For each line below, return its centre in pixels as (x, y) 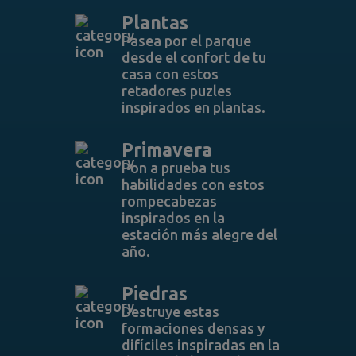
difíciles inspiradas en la (200, 345)
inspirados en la (173, 218)
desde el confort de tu (193, 57)
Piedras (154, 294)
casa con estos (170, 74)
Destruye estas (170, 311)
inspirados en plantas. (193, 107)
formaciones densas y (193, 328)
